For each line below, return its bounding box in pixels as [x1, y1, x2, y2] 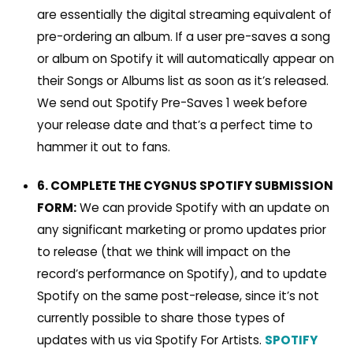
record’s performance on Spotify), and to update [36, 266, 327, 283]
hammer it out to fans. [36, 138, 170, 155]
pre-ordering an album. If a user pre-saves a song [36, 28, 330, 45]
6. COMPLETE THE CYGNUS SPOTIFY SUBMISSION [36, 177, 333, 195]
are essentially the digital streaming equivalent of [36, 6, 332, 23]
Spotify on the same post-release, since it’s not [36, 288, 319, 305]
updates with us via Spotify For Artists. [36, 332, 265, 349]
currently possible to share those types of [36, 310, 285, 327]
